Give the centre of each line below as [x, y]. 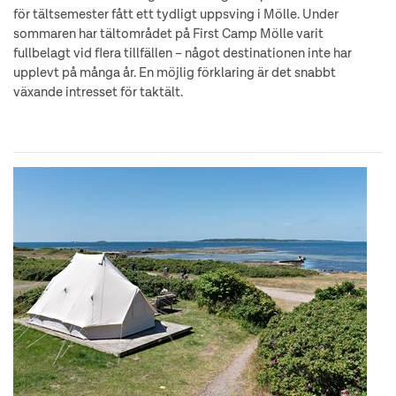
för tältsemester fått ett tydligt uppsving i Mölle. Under [176, 14]
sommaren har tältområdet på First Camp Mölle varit [168, 34]
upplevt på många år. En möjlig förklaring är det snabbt [175, 72]
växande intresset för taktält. [98, 92]
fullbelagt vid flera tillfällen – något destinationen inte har [183, 53]
